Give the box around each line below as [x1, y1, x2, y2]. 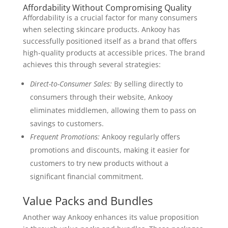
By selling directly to [111, 79, 183, 89]
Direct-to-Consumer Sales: [30, 79, 112, 89]
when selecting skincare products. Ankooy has [22, 24, 180, 34]
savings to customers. [30, 119, 104, 128]
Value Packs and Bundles [22, 193, 153, 208]
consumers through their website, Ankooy [30, 92, 173, 102]
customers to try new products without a [30, 158, 168, 168]
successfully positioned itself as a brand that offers [22, 36, 197, 46]
